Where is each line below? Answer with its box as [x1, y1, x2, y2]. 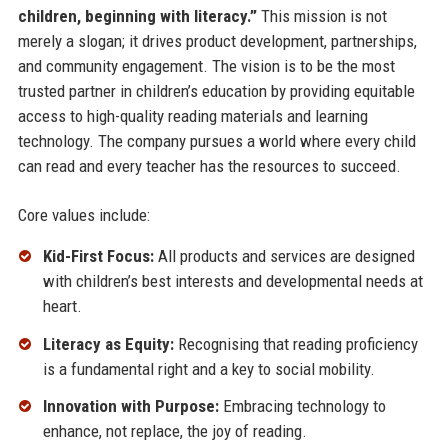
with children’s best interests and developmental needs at [42, 270, 423, 291]
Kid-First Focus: [42, 245, 154, 266]
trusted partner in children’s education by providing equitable [17, 80, 415, 101]
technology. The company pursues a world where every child [17, 130, 416, 151]
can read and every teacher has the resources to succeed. [17, 155, 401, 176]
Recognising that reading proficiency [173, 333, 418, 354]
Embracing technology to [218, 396, 386, 417]
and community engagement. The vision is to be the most [17, 55, 395, 76]
